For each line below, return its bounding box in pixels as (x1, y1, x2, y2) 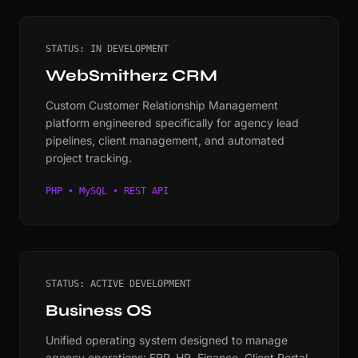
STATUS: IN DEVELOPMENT (46, 42, 169, 54)
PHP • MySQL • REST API (46, 185, 169, 197)
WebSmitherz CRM (46, 65, 217, 86)
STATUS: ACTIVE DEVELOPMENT (46, 277, 191, 289)
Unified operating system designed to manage (46, 332, 288, 347)
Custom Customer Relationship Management (46, 97, 278, 112)
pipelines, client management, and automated (46, 133, 284, 147)
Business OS (46, 300, 152, 320)
